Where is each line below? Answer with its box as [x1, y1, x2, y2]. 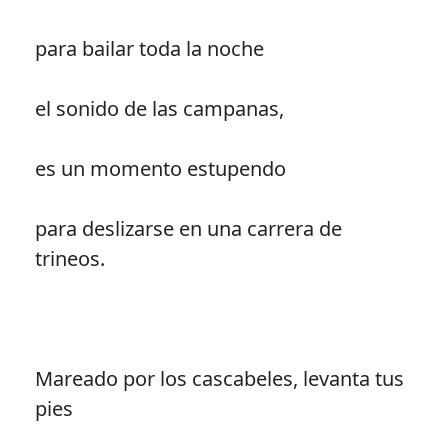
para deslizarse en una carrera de [34, 214, 342, 242]
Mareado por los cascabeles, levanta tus [34, 364, 404, 392]
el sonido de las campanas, [34, 94, 284, 122]
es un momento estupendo [34, 154, 286, 182]
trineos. [34, 244, 105, 272]
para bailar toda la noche [34, 34, 264, 62]
